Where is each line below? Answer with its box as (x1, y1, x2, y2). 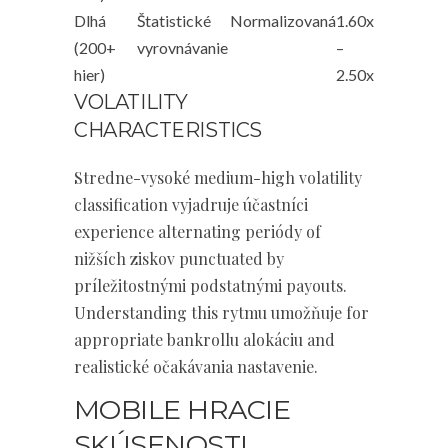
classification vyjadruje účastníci (74, 194, 308, 215)
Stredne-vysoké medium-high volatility (74, 167, 362, 188)
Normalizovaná (230, 11, 336, 30)
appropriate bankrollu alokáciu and (74, 329, 335, 350)
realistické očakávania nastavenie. (74, 356, 318, 377)
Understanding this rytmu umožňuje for (74, 302, 369, 323)
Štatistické (137, 11, 211, 30)
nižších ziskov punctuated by (74, 248, 284, 269)
